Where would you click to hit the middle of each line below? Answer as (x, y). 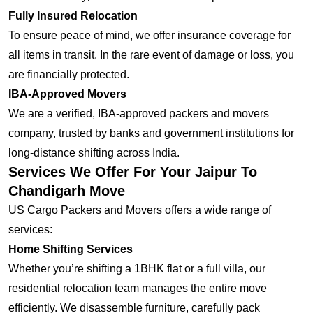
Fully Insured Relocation (73, 16)
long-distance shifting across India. (94, 153)
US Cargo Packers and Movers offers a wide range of (140, 210)
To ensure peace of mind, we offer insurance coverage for (150, 36)
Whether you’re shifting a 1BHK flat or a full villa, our (137, 269)
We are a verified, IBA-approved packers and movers (139, 114)
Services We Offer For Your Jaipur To (133, 172)
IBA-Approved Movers (67, 94)
